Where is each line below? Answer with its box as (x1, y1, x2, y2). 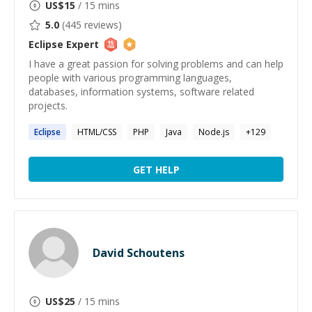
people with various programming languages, (29, 71, 232, 84)
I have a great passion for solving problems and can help (29, 57, 283, 70)
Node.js (198, 126, 229, 138)
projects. (29, 99, 68, 112)
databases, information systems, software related (29, 85, 254, 98)
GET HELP (132, 162, 180, 176)
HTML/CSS (77, 126, 116, 138)
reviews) (81, 18, 122, 31)
